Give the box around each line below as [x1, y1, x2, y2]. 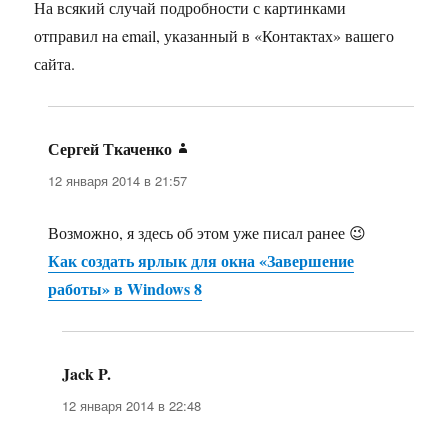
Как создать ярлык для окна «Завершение [48, 249, 355, 273]
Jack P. [62, 362, 112, 386]
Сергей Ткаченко [48, 137, 173, 161]
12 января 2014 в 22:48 [62, 396, 202, 416]
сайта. [34, 53, 76, 75]
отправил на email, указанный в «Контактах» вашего [34, 25, 395, 47]
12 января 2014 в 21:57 [48, 171, 188, 191]
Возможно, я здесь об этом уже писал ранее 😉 [48, 222, 367, 244]
